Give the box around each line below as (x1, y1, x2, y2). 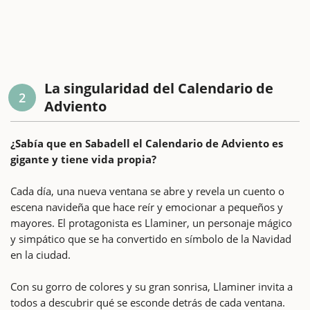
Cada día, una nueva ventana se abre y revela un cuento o (10, 183, 284, 198)
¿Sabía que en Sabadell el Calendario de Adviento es (10, 136, 283, 150)
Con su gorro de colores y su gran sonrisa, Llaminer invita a (10, 279, 293, 293)
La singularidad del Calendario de (44, 78, 273, 98)
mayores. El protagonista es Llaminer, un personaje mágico (10, 215, 292, 230)
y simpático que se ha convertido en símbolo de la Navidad (10, 231, 291, 246)
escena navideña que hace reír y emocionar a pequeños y (10, 199, 283, 214)
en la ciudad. (10, 247, 71, 262)
